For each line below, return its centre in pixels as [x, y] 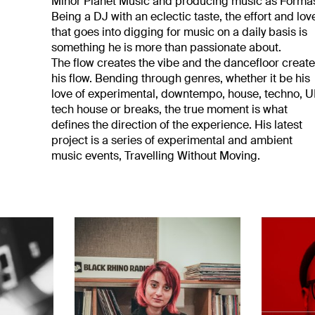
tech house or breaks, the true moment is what [170, 109]
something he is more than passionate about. [167, 47]
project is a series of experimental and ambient [172, 140]
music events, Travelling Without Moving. [156, 156]
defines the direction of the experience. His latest [177, 125]
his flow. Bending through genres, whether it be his [181, 78]
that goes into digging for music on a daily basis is [180, 32]
